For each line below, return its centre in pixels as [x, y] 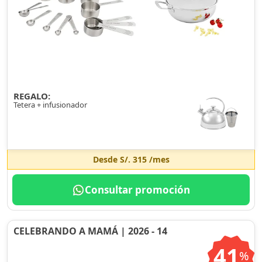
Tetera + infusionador [50, 105]
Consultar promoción [137, 190]
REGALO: [32, 96]
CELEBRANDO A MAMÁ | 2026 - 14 [90, 231]
